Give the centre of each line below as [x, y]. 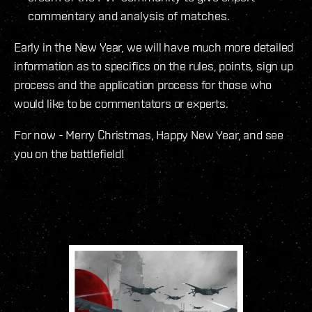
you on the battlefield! [69, 154]
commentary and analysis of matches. [129, 16]
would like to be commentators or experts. [121, 104]
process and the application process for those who [143, 85]
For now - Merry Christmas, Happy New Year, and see [149, 135]
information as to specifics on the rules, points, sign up [154, 66]
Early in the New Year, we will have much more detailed [154, 47]
